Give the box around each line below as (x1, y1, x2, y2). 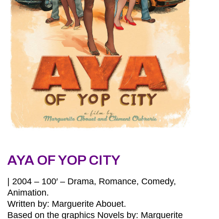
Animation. (7, 187, 49, 197)
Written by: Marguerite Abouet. (7, 198, 126, 209)
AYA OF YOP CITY (7, 152, 120, 168)
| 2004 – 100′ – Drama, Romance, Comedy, (7, 176, 176, 186)
